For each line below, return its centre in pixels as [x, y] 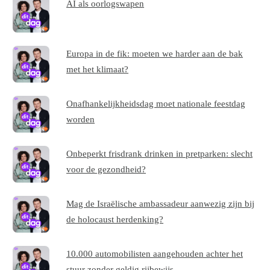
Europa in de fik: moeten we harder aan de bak [155, 54]
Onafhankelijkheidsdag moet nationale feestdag [156, 104]
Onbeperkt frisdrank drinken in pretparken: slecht [160, 154]
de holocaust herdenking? [115, 219]
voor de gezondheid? [106, 169]
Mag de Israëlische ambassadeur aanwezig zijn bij [161, 204]
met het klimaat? [98, 69]
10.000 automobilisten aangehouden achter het [155, 254]
